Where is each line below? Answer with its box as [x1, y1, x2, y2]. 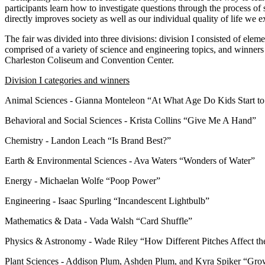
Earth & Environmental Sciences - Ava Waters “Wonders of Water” [5, 155, 257, 166]
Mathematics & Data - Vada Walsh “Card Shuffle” [5, 215, 195, 226]
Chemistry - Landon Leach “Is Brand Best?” [5, 135, 173, 146]
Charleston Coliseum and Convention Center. [5, 54, 174, 65]
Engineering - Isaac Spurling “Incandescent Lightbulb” [5, 195, 212, 206]
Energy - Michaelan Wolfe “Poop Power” [5, 175, 163, 186]
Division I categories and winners [5, 75, 130, 85]
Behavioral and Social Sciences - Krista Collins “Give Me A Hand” [5, 115, 258, 125]
